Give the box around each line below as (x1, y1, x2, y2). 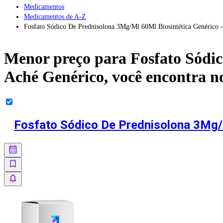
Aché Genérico (4, 68, 104, 86)
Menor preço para (4, 49, 130, 68)
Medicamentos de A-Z (24, 12, 86, 20)
